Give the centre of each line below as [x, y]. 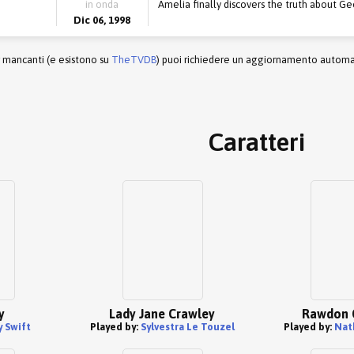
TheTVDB [134, 60]
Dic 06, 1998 [102, 20]
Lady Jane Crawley [162, 314]
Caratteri [256, 142]
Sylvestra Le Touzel [187, 327]
